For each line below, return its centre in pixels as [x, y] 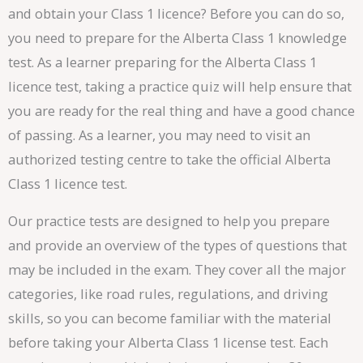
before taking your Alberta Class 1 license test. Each [168, 343]
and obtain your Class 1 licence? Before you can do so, [176, 14]
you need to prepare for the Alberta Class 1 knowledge [177, 38]
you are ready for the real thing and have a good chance [181, 111]
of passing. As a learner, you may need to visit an [159, 135]
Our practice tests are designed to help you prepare [169, 221]
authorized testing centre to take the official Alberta [169, 160]
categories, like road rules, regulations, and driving [168, 294]
